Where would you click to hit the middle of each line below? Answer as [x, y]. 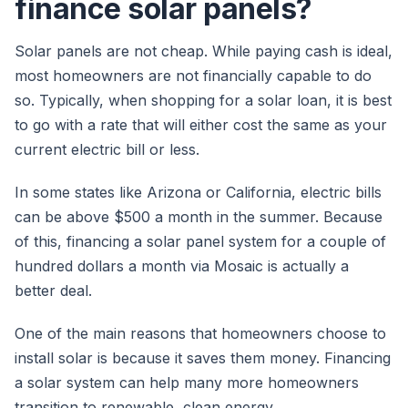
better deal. [53, 291]
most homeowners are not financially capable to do [193, 76]
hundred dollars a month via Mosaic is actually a [182, 266]
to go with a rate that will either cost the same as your [201, 125]
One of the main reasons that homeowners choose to [200, 334]
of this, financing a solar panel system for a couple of [200, 242]
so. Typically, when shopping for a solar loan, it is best [203, 101]
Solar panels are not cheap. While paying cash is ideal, [204, 51]
